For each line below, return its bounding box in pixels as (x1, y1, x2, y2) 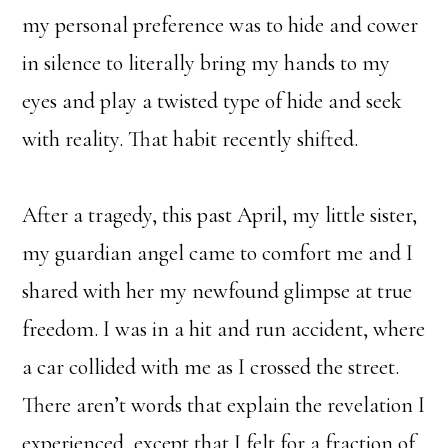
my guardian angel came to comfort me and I (22, 240, 414, 267)
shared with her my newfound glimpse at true (22, 278, 413, 305)
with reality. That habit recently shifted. (22, 126, 364, 153)
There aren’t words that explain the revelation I (22, 392, 426, 419)
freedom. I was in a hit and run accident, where (22, 316, 426, 343)
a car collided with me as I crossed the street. (22, 354, 400, 381)
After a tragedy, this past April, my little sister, (22, 202, 418, 229)
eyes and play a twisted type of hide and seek (22, 88, 403, 115)
